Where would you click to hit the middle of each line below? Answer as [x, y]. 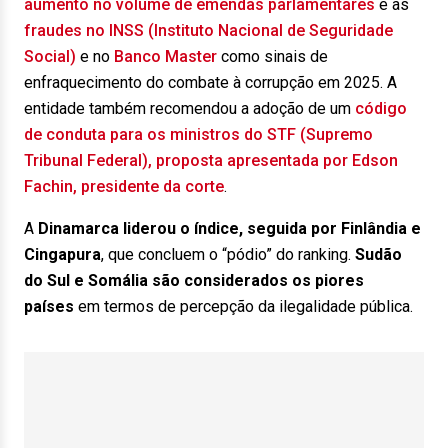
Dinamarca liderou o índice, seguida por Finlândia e [229, 228]
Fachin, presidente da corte [124, 186]
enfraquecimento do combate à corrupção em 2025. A [210, 82]
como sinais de [272, 56]
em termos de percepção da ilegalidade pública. [243, 306]
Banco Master [165, 56]
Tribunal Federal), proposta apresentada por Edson [211, 160]
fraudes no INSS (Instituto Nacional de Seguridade [208, 30]
